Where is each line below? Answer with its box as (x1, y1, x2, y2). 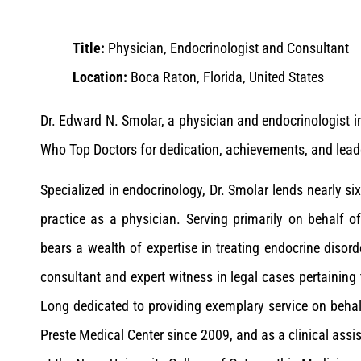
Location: (73, 68, 131, 85)
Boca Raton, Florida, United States (131, 68, 324, 85)
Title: (73, 39, 108, 56)
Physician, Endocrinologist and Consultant (108, 39, 349, 56)
